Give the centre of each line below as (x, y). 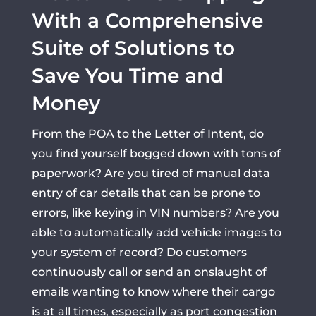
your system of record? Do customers (139, 252)
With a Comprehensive (147, 20)
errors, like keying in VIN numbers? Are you (155, 213)
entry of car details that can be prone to (146, 193)
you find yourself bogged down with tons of (156, 153)
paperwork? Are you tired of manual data (151, 173)
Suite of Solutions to (133, 48)
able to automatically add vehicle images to (156, 232)
